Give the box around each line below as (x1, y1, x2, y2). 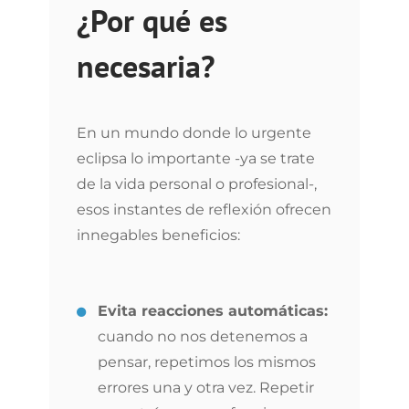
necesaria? (77, 46, 215, 86)
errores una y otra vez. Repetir (98, 379, 314, 396)
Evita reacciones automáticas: (98, 302, 328, 320)
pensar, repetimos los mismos (98, 353, 316, 371)
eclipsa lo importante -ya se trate (77, 150, 315, 167)
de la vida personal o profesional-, (77, 175, 317, 193)
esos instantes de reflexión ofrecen (77, 201, 331, 218)
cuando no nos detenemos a (98, 328, 308, 345)
